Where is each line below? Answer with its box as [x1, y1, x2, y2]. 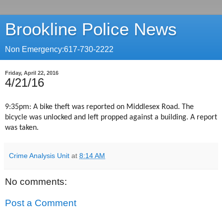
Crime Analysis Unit [9, 151, 69, 160]
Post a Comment [5, 198, 76, 209]
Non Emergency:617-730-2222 [5, 45, 113, 54]
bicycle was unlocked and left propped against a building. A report [5, 113, 217, 121]
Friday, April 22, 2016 [5, 70, 58, 76]
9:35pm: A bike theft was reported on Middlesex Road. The [5, 103, 194, 111]
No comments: [5, 176, 67, 187]
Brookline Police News [5, 20, 177, 39]
